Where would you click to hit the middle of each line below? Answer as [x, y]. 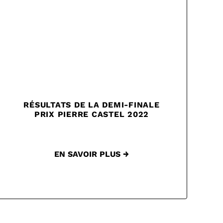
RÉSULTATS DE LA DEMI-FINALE [92, 105]
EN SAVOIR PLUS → [92, 154]
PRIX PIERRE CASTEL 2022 [92, 114]
